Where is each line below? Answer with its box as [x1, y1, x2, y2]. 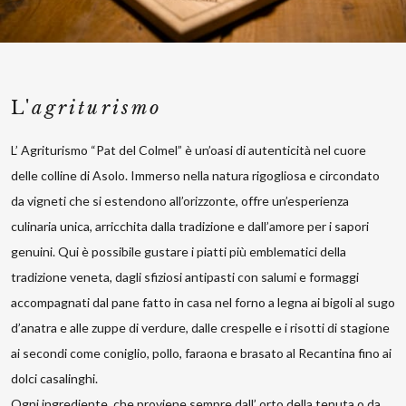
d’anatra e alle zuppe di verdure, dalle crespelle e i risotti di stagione [11, 320, 390, 336]
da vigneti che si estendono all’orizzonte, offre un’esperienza [11, 193, 349, 209]
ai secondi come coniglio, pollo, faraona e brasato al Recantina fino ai [11, 345, 391, 362]
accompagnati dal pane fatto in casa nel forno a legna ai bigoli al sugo [11, 295, 395, 311]
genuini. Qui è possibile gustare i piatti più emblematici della [11, 244, 346, 260]
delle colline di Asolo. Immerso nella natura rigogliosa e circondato [11, 168, 380, 184]
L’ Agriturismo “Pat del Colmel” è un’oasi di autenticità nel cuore [11, 142, 366, 159]
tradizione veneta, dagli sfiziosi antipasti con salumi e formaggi [11, 269, 359, 285]
